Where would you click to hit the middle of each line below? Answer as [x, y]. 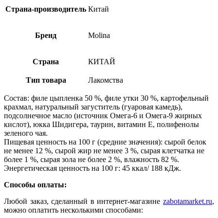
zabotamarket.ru [188, 201]
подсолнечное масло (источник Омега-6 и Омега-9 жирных [103, 115]
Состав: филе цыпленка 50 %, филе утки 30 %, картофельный [106, 98]
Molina [99, 35]
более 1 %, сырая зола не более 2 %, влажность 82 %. [91, 159]
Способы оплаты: [36, 184]
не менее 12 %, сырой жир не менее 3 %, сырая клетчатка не [104, 150]
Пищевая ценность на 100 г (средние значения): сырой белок [105, 142]
